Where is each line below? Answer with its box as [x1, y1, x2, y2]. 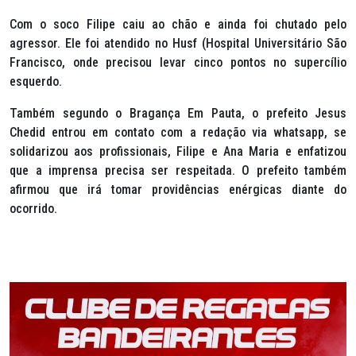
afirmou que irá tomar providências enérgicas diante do [10, 182, 346, 197]
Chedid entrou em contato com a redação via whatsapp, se [10, 125, 346, 140]
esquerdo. [10, 74, 65, 89]
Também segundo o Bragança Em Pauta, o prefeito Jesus [10, 106, 346, 121]
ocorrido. [10, 201, 60, 216]
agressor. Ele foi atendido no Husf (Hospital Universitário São [10, 36, 346, 51]
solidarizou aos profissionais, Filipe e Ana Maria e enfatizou [10, 144, 346, 159]
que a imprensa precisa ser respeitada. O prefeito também [10, 163, 346, 178]
